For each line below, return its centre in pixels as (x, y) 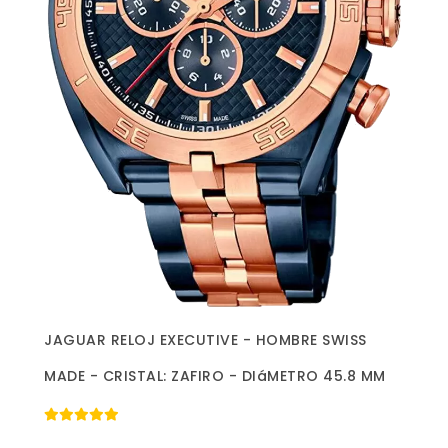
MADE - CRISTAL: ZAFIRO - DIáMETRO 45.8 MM (215, 376)
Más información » (224, 336)
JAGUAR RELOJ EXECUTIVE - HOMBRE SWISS (205, 340)
